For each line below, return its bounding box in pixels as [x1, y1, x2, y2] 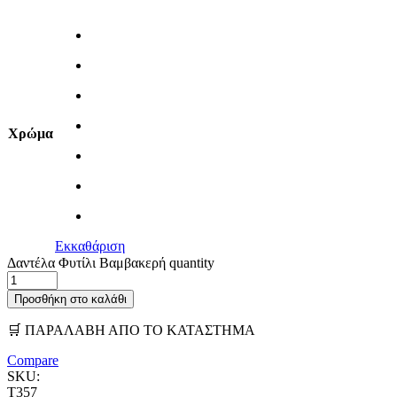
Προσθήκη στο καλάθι [14, 292, 127, 306]
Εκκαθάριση [55, 237, 125, 253]
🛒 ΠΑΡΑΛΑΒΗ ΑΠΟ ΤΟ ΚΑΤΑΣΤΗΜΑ [7, 322, 255, 338]
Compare [7, 352, 58, 368]
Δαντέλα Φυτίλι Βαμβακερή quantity [7, 254, 214, 270]
